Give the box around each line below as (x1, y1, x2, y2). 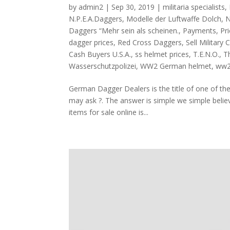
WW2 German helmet (140, 61, 212, 71)
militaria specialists (163, 2, 225, 12)
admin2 (79, 2, 104, 12)
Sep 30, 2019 (111, 2, 155, 12)
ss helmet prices (135, 49, 189, 59)
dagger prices (69, 37, 114, 47)
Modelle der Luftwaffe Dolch (126, 13, 222, 24)
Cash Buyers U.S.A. (69, 49, 131, 59)
